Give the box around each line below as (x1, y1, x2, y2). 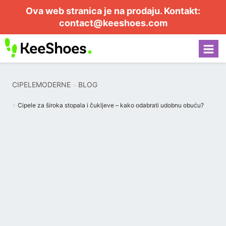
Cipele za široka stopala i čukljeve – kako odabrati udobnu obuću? (18, 101, 204, 109)
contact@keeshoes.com (59, 18, 167, 28)
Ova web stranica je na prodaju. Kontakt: (26, 6, 200, 16)
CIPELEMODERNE (12, 80, 71, 89)
